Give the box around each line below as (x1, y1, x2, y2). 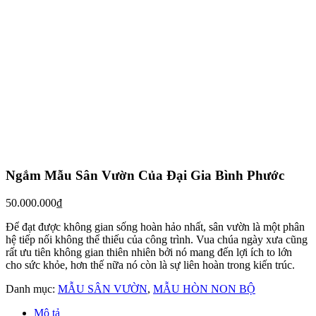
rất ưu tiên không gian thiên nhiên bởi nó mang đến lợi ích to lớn (6, 245, 292, 258)
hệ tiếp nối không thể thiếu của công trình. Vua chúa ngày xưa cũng (6, 233, 308, 245)
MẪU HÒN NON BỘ (153, 282, 255, 295)
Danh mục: (6, 282, 58, 295)
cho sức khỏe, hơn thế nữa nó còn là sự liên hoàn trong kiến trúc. (6, 258, 295, 271)
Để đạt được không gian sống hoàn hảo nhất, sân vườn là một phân (6, 220, 305, 233)
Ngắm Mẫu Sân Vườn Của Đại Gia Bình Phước (6, 167, 284, 183)
